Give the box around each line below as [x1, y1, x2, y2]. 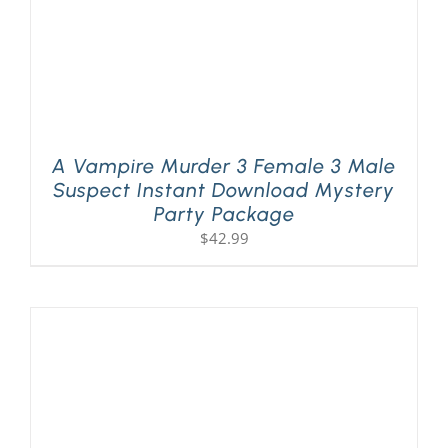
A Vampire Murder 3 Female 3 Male [52, 154, 396, 179]
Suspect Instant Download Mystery [53, 178, 395, 203]
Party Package [153, 202, 295, 227]
